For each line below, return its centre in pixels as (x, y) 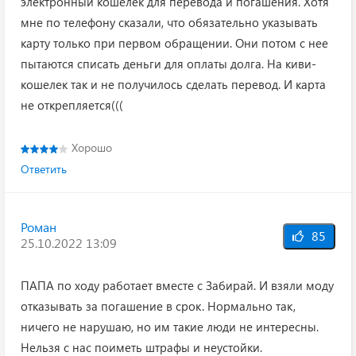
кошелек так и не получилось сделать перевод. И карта (173, 84)
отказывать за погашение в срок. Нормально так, (158, 306)
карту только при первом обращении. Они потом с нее (174, 43)
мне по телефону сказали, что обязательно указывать (169, 22)
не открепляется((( (72, 105)
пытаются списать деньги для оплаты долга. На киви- (168, 64)
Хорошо (92, 147)
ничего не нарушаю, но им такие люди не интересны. (170, 327)
